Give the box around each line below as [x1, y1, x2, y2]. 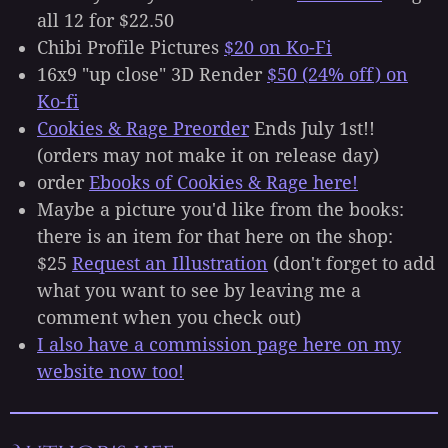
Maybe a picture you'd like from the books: [37, 199, 404, 221]
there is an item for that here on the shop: [37, 226, 393, 248]
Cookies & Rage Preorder [37, 118, 249, 140]
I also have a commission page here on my [37, 334, 401, 356]
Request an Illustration [72, 253, 268, 275]
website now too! [37, 361, 184, 383]
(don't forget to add [268, 253, 435, 275]
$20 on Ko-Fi [224, 37, 332, 59]
